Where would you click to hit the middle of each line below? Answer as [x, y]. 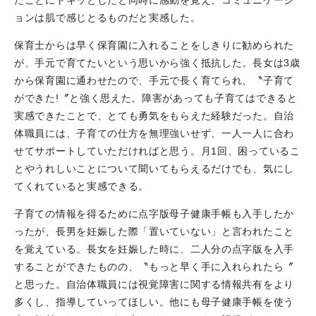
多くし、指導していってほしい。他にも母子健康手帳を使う [154, 302]
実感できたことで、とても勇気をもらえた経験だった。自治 [154, 115]
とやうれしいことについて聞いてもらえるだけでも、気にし [154, 168]
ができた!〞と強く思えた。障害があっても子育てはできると [156, 98]
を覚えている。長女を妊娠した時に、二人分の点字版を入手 [154, 249]
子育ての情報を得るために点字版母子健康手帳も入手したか [154, 213]
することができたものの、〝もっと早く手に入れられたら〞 [154, 266]
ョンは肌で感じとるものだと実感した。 [108, 17]
